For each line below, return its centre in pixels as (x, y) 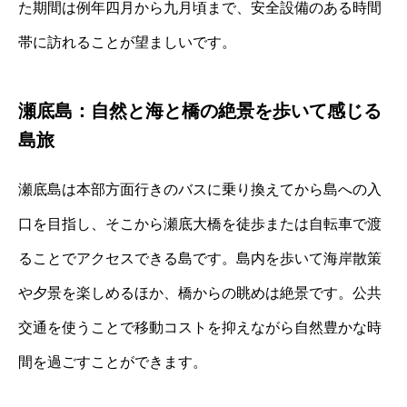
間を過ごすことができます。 (113, 362)
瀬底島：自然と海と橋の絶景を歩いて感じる (200, 111)
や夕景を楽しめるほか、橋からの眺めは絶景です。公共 (200, 293)
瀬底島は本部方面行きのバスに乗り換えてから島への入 (200, 190)
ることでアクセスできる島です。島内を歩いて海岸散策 (200, 259)
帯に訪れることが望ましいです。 (127, 43)
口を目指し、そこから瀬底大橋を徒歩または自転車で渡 (200, 224)
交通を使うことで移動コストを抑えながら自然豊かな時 (200, 328)
